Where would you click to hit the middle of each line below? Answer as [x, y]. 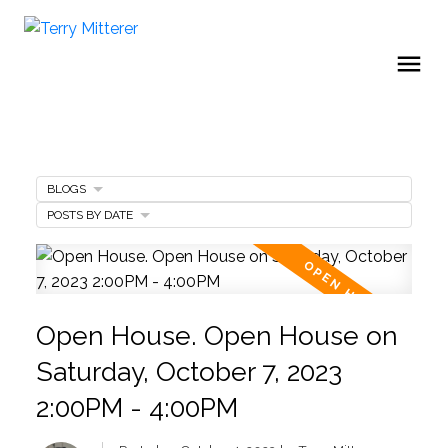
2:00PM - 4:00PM [136, 407]
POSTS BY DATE [89, 214]
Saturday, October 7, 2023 [188, 371]
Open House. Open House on [216, 335]
